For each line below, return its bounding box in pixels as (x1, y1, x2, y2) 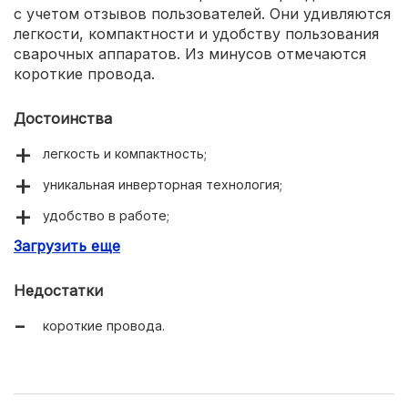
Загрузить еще (14, 237, 120, 256)
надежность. (43, 239, 125, 255)
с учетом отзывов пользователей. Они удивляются (14, 5, 391, 24)
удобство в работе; (43, 208, 169, 224)
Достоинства (14, 109, 112, 128)
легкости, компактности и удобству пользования (14, 25, 379, 44)
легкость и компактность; (43, 146, 207, 162)
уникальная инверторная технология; (43, 177, 282, 193)
